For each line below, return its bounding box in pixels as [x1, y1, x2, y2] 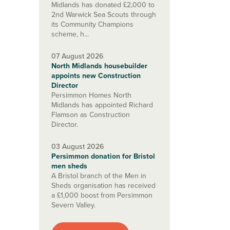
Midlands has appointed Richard [51, 100, 153, 110]
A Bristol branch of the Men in [51, 170, 146, 181]
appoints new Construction [51, 70, 141, 81]
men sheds [51, 161, 87, 171]
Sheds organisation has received [51, 180, 156, 191]
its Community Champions [51, 19, 133, 30]
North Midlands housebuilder [51, 61, 147, 71]
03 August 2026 [51, 141, 104, 152]
